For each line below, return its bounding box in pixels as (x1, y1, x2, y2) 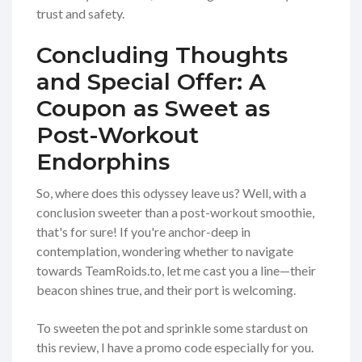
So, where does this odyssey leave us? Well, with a (36, 185, 306, 201)
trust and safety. (36, 6, 124, 22)
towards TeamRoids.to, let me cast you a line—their (36, 263, 316, 279)
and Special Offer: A (36, 68, 266, 96)
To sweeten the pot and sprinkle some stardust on (36, 320, 308, 336)
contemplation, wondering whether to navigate (36, 243, 293, 259)
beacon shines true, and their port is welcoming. (36, 282, 296, 298)
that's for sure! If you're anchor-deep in (36, 224, 250, 240)
